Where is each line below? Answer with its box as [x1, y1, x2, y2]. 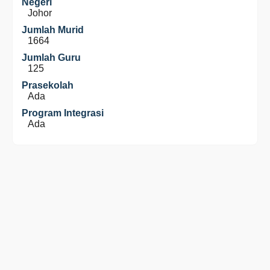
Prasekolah [22, 80, 74, 90]
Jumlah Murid [22, 25, 84, 35]
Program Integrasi [22, 108, 104, 118]
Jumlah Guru [22, 52, 81, 63]
